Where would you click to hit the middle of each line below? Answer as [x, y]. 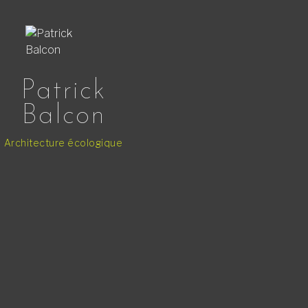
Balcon [63, 116]
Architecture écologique [63, 142]
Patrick [64, 91]
